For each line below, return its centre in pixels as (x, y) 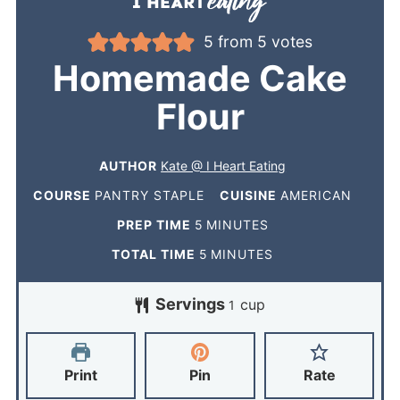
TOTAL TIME (156, 254)
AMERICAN (316, 195)
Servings (192, 304)
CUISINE (250, 195)
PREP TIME (155, 224)
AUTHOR (130, 165)
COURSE (64, 195)
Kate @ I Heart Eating (224, 165)
